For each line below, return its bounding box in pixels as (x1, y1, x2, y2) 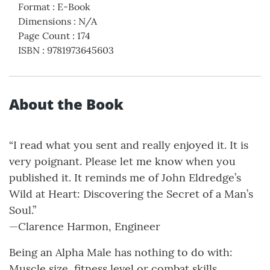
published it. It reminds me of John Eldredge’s (9, 171, 241, 185)
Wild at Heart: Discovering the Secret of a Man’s (9, 187, 253, 201)
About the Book (9, 94, 124, 115)
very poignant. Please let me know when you (9, 154, 236, 169)
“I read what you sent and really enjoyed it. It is (9, 138, 248, 152)
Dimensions (18, 15, 71, 28)
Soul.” (9, 203, 36, 218)
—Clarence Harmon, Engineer (9, 219, 160, 234)
